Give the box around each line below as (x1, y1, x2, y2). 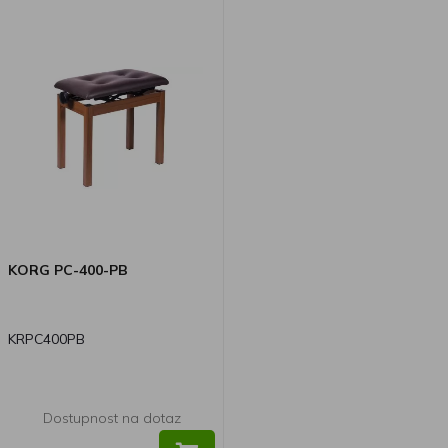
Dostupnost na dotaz (42, 408, 181, 427)
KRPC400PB (8, 329, 85, 348)
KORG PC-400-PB (8, 260, 128, 279)
